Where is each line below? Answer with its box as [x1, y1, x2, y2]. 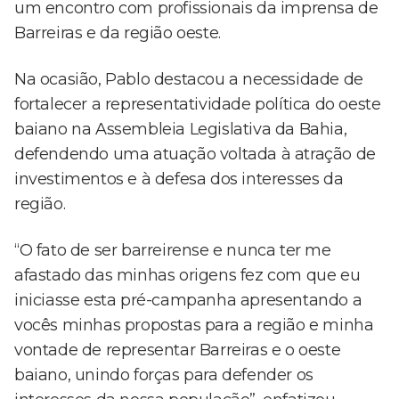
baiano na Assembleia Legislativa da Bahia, [14, 119, 347, 140]
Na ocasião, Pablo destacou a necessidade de [14, 69, 363, 90]
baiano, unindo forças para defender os [14, 365, 313, 386]
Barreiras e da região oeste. [14, 23, 221, 44]
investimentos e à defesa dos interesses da [14, 169, 344, 190]
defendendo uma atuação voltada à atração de [14, 144, 376, 165]
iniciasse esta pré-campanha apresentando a [14, 290, 362, 311]
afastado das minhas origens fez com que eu [14, 265, 361, 286]
